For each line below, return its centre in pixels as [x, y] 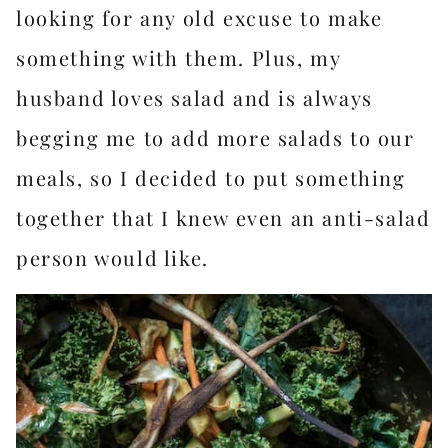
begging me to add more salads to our [215, 137]
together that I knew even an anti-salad [223, 217]
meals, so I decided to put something [211, 177]
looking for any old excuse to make [199, 17]
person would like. [112, 257]
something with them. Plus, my [178, 57]
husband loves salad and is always [194, 97]
